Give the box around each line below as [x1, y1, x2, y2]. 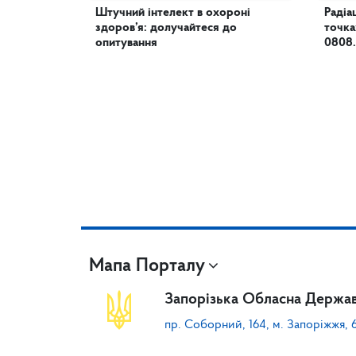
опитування [95, 37, 157, 49]
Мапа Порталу [89, 257, 205, 276]
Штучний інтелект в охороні [95, 6, 250, 19]
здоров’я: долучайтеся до [95, 21, 237, 34]
